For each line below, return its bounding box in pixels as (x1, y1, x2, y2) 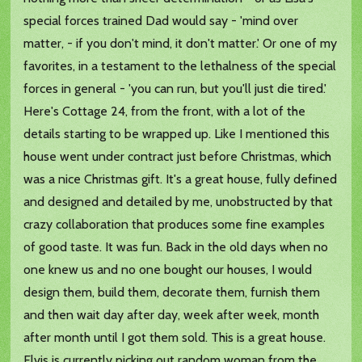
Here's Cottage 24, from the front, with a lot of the (23, 103, 306, 120)
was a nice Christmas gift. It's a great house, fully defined (23, 171, 338, 187)
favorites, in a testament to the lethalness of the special (23, 58, 337, 74)
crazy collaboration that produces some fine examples (23, 217, 326, 233)
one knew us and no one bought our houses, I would (23, 262, 313, 278)
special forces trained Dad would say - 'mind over (23, 13, 299, 29)
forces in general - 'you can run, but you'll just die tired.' (23, 81, 327, 97)
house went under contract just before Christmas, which (23, 149, 332, 165)
